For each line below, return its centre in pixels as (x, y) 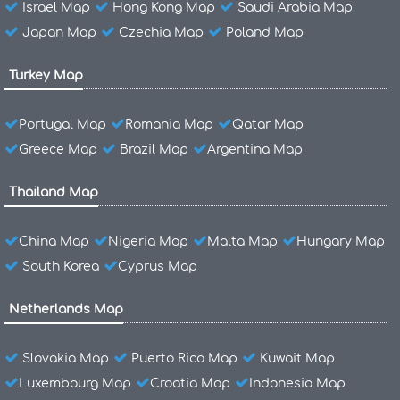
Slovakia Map (66, 358)
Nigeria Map (148, 241)
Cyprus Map (158, 266)
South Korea (61, 266)
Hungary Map (341, 241)
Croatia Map (190, 383)
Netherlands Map (66, 309)
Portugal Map (62, 124)
